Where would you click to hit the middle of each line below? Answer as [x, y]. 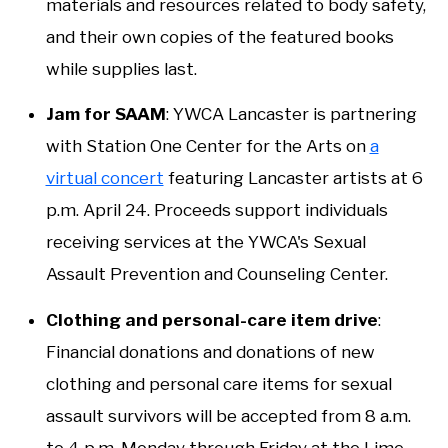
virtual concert [104, 178]
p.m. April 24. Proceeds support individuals [216, 210]
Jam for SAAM [105, 114]
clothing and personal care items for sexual [218, 383]
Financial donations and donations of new [210, 351]
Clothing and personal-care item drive [211, 319]
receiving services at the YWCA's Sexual [205, 242]
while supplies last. [121, 68]
